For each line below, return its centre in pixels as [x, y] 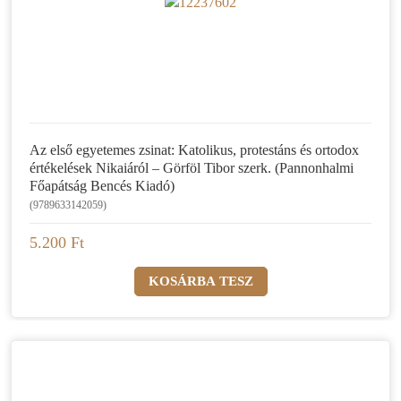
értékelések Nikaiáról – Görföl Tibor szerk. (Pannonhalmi [192, 168]
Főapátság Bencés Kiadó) [102, 186]
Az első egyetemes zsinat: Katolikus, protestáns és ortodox [194, 150]
